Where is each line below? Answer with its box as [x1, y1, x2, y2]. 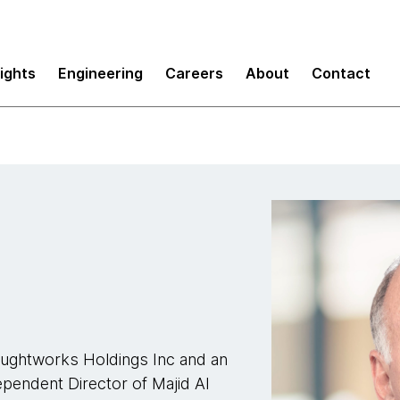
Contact [312, 63, 371, 82]
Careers [165, 63, 223, 82]
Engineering [58, 63, 143, 82]
